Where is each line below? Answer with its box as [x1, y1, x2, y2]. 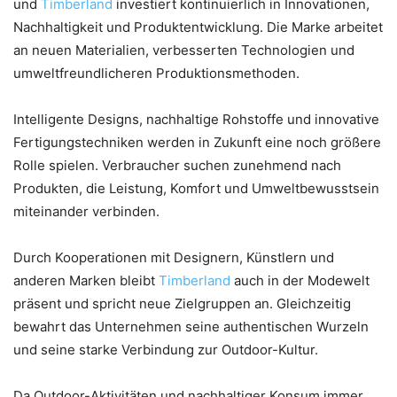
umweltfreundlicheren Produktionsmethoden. [13, 64, 300, 82]
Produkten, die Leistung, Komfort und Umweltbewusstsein [13, 179, 379, 197]
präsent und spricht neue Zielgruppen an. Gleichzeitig [13, 294, 351, 312]
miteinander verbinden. [13, 202, 160, 220]
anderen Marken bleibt [13, 271, 159, 289]
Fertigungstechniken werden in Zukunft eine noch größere [13, 133, 381, 151]
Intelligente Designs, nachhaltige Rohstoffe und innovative [13, 110, 379, 128]
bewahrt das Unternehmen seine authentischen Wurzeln [13, 317, 369, 335]
